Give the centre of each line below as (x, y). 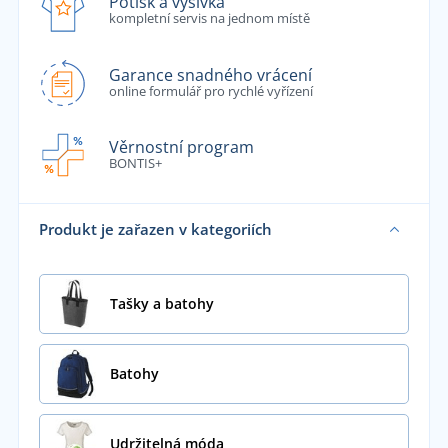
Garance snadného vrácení (210, 74)
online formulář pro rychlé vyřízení (210, 90)
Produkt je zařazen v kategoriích (155, 229)
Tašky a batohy (161, 304)
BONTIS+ (135, 163)
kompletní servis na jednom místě (209, 18)
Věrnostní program (181, 147)
